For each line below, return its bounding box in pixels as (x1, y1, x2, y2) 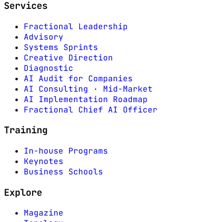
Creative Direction (24, 52, 113, 63)
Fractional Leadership (24, 21, 128, 32)
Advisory (24, 31, 63, 42)
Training (4, 124, 48, 137)
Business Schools (24, 166, 103, 177)
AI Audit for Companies (24, 73, 133, 84)
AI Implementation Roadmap (24, 94, 148, 105)
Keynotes (24, 156, 63, 167)
